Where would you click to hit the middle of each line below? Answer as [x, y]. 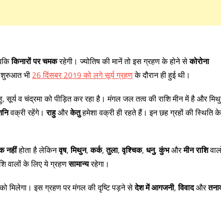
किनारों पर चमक [34, 61]
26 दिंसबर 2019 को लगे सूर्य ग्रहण [82, 75]
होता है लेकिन [38, 150]
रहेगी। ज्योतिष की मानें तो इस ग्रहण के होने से [123, 61]
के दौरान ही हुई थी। [162, 75]
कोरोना [199, 61]
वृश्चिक [132, 150]
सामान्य [79, 164]
